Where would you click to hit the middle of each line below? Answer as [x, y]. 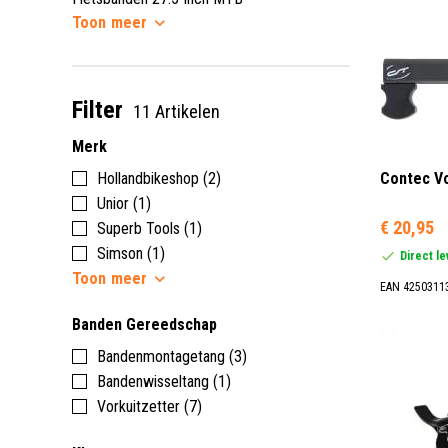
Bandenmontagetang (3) [172, 356]
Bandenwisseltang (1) [164, 381]
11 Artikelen [176, 111]
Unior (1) [124, 203]
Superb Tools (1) [149, 228]
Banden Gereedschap [144, 324]
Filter [97, 109]
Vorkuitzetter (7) [149, 406]
